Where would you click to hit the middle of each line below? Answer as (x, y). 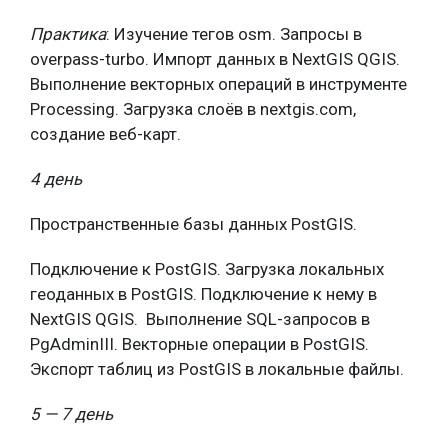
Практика (68, 34)
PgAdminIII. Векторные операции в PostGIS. (199, 344)
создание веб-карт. (105, 134)
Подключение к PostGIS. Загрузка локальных (207, 269)
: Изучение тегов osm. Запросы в (234, 34)
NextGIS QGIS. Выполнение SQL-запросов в (200, 319)
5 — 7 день (71, 414)
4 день (56, 179)
